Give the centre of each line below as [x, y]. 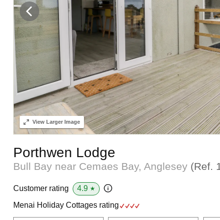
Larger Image [62, 122]
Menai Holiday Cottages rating [67, 205]
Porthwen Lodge [64, 152]
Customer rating [41, 189]
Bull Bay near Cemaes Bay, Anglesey [102, 166]
